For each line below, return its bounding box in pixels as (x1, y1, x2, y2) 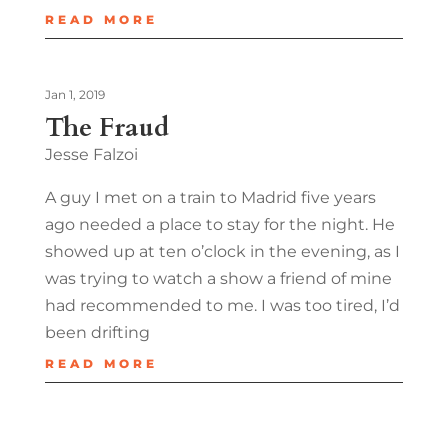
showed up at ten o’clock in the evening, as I (44, 241, 400, 261)
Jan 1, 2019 (44, 86, 105, 102)
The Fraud (44, 109, 169, 145)
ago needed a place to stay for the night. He (44, 214, 395, 234)
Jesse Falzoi (44, 144, 138, 164)
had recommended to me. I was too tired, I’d (44, 295, 400, 315)
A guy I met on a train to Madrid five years (44, 187, 376, 207)
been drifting (44, 322, 150, 342)
